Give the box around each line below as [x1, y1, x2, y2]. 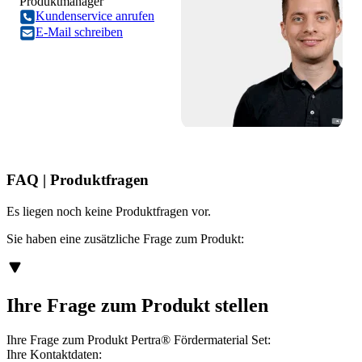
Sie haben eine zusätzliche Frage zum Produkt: [6, 231, 244, 246]
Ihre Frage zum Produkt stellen [6, 294, 268, 316]
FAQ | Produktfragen [6, 170, 149, 188]
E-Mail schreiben [36, 25, 123, 40]
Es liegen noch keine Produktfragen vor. [6, 204, 211, 218]
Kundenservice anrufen [36, 9, 154, 23]
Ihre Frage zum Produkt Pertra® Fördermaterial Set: [6, 332, 271, 347]
